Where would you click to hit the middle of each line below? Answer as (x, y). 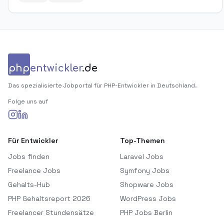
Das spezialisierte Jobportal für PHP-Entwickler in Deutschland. (102, 85)
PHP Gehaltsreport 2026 (49, 198)
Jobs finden (29, 156)
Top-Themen (142, 140)
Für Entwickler (33, 140)
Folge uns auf (28, 101)
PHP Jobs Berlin (146, 212)
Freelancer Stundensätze (51, 212)
